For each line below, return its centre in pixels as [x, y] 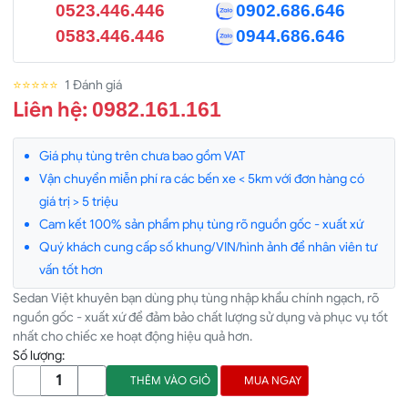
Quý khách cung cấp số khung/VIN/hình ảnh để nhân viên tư [208, 246]
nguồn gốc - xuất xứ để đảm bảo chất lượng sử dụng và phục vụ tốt [200, 316]
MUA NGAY [272, 380]
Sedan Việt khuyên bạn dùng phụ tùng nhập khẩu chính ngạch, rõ [196, 297]
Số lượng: [39, 355]
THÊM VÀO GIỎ [168, 380]
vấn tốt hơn [71, 269]
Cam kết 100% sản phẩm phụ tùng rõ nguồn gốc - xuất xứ [201, 224]
